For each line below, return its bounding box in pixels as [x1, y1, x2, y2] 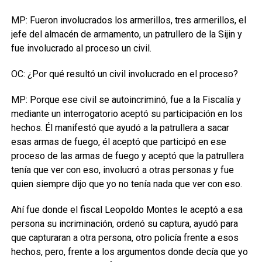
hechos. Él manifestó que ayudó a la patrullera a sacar [11, 122, 229, 133]
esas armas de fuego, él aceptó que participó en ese [11, 136, 226, 147]
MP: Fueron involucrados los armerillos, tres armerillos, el [11, 15, 246, 26]
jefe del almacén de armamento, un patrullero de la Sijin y [11, 29, 242, 40]
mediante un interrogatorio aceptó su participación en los [11, 108, 243, 119]
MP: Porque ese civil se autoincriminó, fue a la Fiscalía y [11, 94, 241, 105]
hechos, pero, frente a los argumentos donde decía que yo [11, 246, 248, 257]
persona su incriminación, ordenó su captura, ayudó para [11, 218, 238, 229]
